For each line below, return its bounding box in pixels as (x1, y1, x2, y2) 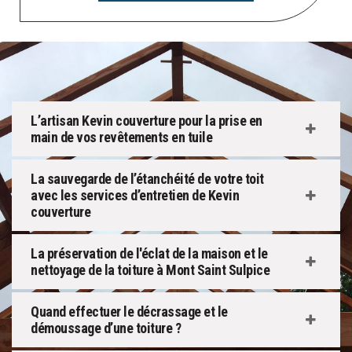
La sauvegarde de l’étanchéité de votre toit (31, 170, 264, 188)
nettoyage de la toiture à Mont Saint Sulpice (31, 262, 269, 279)
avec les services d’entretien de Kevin (31, 187, 239, 204)
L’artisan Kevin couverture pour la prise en (31, 112, 262, 130)
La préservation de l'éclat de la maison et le (31, 245, 268, 262)
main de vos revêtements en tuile (31, 129, 212, 146)
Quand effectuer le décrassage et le (31, 303, 228, 321)
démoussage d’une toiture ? (31, 320, 181, 337)
